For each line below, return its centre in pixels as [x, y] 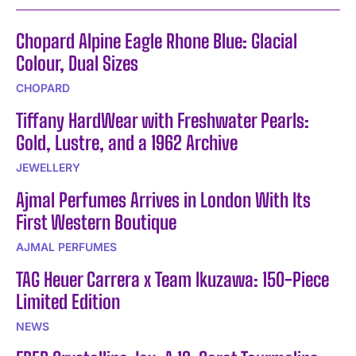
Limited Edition [68, 301]
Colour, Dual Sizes [77, 63]
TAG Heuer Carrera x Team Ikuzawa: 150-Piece [172, 279]
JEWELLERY [48, 167]
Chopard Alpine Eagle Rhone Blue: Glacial [157, 41]
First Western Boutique [96, 222]
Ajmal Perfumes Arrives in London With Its [163, 199]
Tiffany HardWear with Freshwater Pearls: [163, 120]
